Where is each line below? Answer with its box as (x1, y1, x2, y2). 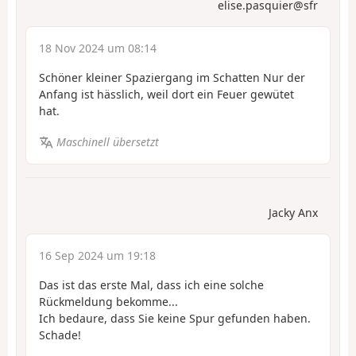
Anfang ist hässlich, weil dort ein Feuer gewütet (39, 87, 294, 103)
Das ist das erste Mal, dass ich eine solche (39, 277, 264, 293)
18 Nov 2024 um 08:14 (39, 41, 157, 56)
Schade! (39, 327, 81, 343)
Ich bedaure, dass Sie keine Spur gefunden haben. (39, 311, 311, 327)
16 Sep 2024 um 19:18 (39, 248, 156, 264)
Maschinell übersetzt (56, 133, 159, 149)
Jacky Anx (269, 205, 318, 221)
